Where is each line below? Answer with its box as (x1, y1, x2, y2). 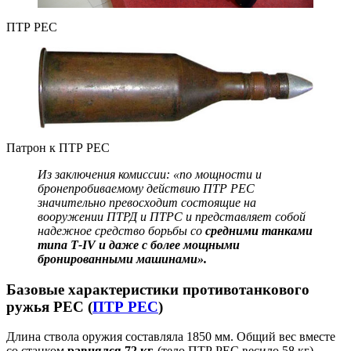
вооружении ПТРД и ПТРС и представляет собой (38, 209, 306, 223)
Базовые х (6, 280, 76, 298)
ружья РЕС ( (6, 298, 92, 315)
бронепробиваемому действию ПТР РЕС (38, 181, 255, 195)
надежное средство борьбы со (38, 223, 205, 237)
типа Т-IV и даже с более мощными (38, 237, 240, 251)
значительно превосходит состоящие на (38, 195, 256, 209)
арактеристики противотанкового (76, 280, 309, 298)
